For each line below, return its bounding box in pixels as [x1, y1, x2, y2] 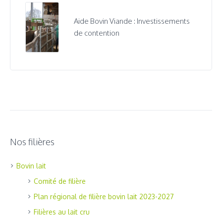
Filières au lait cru [34, 207, 90, 216]
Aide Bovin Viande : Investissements [74, 16, 190, 26]
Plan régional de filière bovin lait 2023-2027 [34, 192, 174, 201]
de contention [74, 28, 120, 38]
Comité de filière [34, 176, 86, 185]
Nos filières [10, 136, 55, 147]
